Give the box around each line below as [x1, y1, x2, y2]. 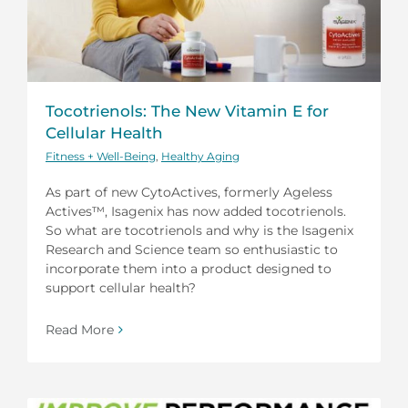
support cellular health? [46, 279, 196, 296]
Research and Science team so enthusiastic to [46, 240, 338, 258]
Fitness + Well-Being [46, 148, 156, 163]
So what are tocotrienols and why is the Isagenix [46, 221, 353, 239]
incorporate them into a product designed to [46, 260, 331, 277]
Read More [46, 321, 114, 338]
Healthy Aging [161, 148, 240, 163]
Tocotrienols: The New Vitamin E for [46, 101, 329, 120]
